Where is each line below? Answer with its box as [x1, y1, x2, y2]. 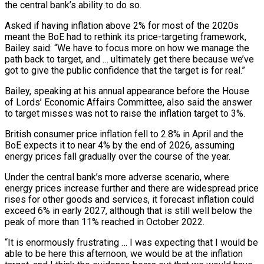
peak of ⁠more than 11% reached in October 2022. [5, 216, 204, 227]
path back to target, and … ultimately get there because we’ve [5, 53, 254, 65]
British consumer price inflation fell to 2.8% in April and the [5, 128, 243, 140]
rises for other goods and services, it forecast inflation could [5, 193, 254, 205]
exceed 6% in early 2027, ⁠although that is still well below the [5, 204, 252, 216]
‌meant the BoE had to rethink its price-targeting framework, [5, 31, 246, 42]
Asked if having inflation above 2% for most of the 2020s [5, 19, 239, 31]
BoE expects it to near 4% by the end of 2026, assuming [5, 139, 235, 151]
